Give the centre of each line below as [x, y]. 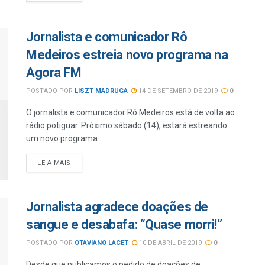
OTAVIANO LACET [101, 243]
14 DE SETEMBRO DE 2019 [177, 91]
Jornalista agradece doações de [117, 207]
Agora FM [54, 72]
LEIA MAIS [54, 163]
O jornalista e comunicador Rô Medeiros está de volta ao [130, 112]
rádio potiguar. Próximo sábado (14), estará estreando [127, 125]
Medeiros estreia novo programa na [127, 54]
